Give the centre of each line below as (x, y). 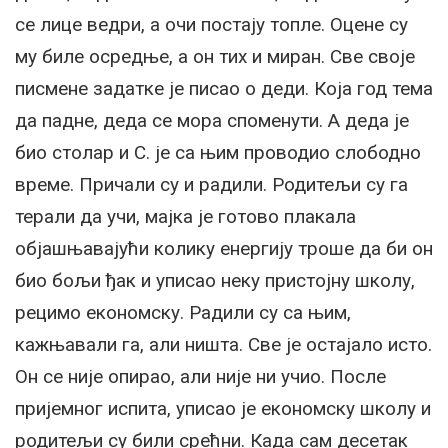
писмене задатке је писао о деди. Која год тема (224, 89)
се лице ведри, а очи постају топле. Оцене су (211, 25)
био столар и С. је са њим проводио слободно (218, 153)
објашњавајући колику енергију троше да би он (224, 249)
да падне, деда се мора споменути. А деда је (212, 121)
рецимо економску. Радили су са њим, (183, 313)
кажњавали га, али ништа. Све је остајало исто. (223, 345)
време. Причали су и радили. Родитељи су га (211, 185)
